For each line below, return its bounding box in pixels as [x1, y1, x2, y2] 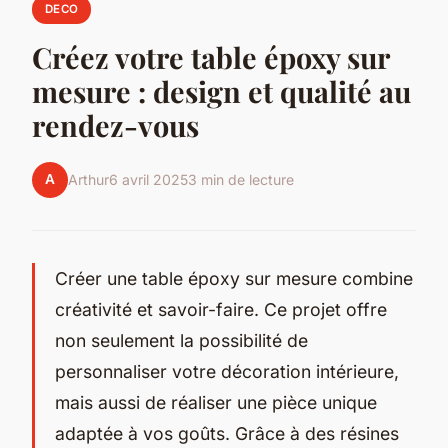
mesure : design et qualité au [32, 71, 411, 110]
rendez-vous [32, 105, 199, 144]
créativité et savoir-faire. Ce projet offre [55, 298, 387, 320]
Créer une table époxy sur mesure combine [55, 267, 413, 289]
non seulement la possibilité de [55, 329, 308, 351]
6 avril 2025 [109, 171, 188, 189]
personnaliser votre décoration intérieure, [55, 360, 399, 382]
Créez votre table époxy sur [32, 37, 389, 76]
